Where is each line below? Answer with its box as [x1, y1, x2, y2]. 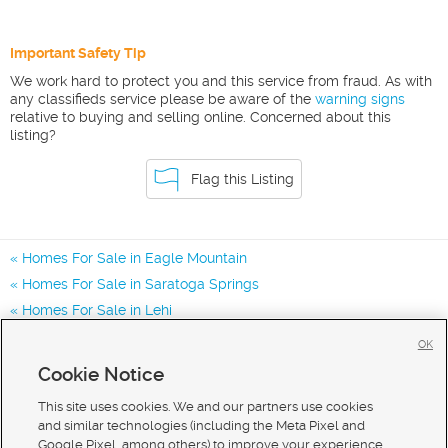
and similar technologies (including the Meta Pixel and [38, 418, 366, 433]
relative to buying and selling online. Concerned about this [10, 109, 391, 126]
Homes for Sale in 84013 [22, 328, 182, 345]
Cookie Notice [38, 363, 165, 386]
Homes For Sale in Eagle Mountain [22, 250, 247, 267]
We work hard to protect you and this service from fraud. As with [10, 73, 432, 90]
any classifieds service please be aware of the [10, 91, 311, 108]
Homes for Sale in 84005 [22, 354, 186, 371]
